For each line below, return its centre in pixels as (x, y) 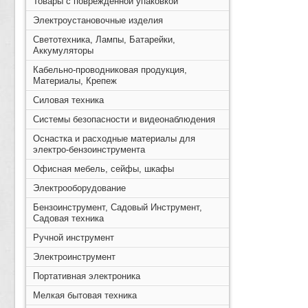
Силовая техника (68, 100)
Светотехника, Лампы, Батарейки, (104, 40)
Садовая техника (68, 218)
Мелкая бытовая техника (85, 295)
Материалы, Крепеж (75, 81)
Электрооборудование (79, 188)
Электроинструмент (74, 257)
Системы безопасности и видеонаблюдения (124, 119)
